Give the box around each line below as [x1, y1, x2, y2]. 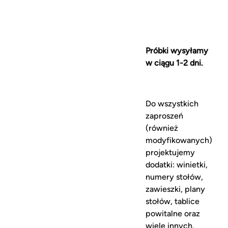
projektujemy [146, 148, 195, 157]
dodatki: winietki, [146, 160, 208, 169]
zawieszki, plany [146, 184, 206, 194]
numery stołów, [146, 172, 204, 182]
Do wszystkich [146, 99, 199, 108]
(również [146, 123, 179, 133]
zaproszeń [146, 111, 184, 121]
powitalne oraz [146, 209, 201, 218]
